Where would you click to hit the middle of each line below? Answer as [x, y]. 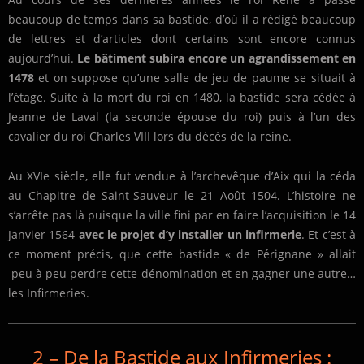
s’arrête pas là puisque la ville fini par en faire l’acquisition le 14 [182, 215]
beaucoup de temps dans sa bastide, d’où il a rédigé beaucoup [182, 19]
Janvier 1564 [43, 235]
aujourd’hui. [43, 58]
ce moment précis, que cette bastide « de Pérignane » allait [182, 254]
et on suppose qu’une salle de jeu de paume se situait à [195, 78]
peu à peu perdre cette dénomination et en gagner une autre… [182, 274]
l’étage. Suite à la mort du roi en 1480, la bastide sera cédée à [182, 97]
